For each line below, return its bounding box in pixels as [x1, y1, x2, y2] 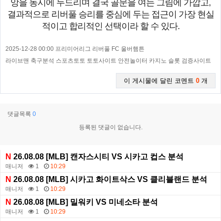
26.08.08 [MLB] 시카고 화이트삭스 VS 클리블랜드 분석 [11, 175, 207, 184]
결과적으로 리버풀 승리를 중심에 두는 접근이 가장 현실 [7, 9, 214, 20]
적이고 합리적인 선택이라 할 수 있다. [41, 21, 180, 32]
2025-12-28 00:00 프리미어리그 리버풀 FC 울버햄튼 [5, 45, 145, 53]
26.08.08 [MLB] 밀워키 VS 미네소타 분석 [11, 198, 158, 207]
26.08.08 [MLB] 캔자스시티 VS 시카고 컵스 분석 [11, 152, 184, 161]
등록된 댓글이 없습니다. [78, 124, 143, 131]
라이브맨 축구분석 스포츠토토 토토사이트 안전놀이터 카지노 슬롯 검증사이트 [5, 57, 211, 65]
